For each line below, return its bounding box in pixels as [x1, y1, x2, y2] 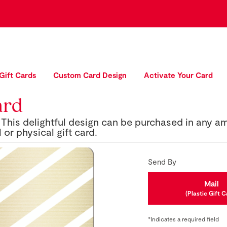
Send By [148, 157, 177, 166]
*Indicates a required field [148, 215, 219, 222]
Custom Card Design [53, 70, 127, 80]
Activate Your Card [144, 70, 213, 80]
